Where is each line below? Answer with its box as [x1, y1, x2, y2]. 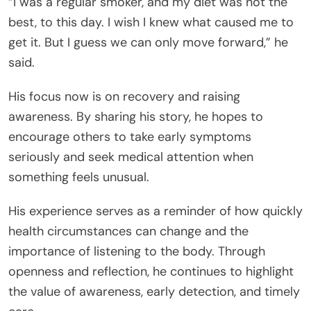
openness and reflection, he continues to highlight [8, 262, 294, 280]
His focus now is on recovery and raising [8, 87, 240, 105]
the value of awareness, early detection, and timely [8, 283, 300, 300]
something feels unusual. [8, 168, 149, 185]
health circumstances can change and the [8, 222, 249, 239]
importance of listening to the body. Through [8, 242, 265, 260]
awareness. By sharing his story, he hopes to [8, 108, 263, 125]
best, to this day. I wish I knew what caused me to [8, 13, 294, 31]
